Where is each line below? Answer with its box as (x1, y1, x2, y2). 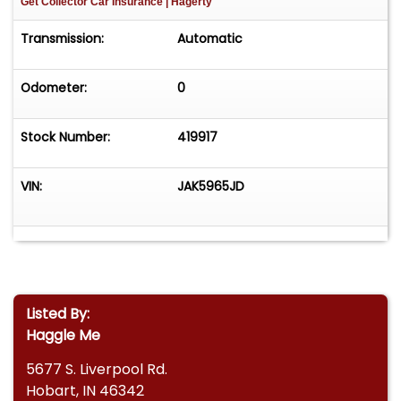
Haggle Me (26, 325, 101, 346)
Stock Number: (21, 128, 110, 147)
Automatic (177, 30, 243, 48)
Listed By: (26, 303, 90, 324)
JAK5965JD (177, 177, 245, 196)
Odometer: (21, 79, 87, 98)
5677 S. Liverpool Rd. (26, 359, 168, 380)
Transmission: (21, 30, 104, 48)
